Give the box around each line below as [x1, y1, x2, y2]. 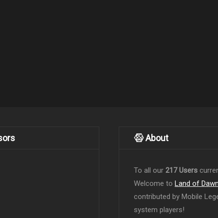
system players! [134, 205, 184, 215]
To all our [134, 166, 165, 175]
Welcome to [134, 179, 175, 188]
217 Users [165, 166, 198, 175]
